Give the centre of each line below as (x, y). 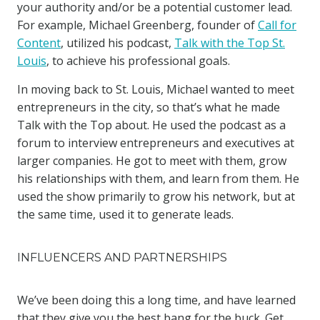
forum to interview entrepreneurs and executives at (156, 143)
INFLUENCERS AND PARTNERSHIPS (122, 257)
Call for (277, 25)
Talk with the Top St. (230, 43)
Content (39, 43)
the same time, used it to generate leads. (125, 214)
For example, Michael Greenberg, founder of (137, 25)
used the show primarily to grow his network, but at (156, 196)
